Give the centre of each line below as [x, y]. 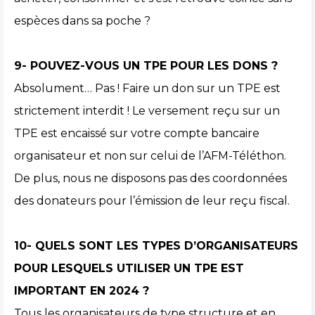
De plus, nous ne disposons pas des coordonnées [150, 179]
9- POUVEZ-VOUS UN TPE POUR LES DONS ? [146, 66]
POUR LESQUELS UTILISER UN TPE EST [129, 269]
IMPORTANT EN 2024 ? [82, 291]
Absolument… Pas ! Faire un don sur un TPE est [147, 89]
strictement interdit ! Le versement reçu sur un [147, 111]
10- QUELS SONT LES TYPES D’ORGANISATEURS [156, 246]
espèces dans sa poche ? [82, 21]
